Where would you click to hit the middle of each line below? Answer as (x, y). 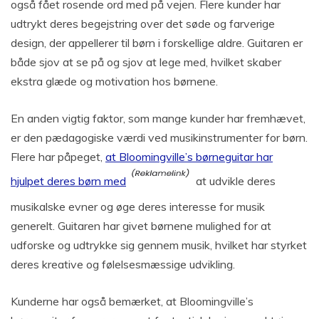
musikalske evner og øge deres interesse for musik (138, 206)
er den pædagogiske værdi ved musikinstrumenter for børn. (159, 137)
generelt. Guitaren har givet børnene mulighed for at (141, 225)
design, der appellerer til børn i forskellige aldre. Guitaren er (157, 42)
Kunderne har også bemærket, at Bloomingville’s (132, 301)
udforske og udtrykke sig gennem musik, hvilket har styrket (159, 245)
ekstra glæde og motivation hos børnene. (114, 81)
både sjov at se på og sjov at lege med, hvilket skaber (146, 62)
